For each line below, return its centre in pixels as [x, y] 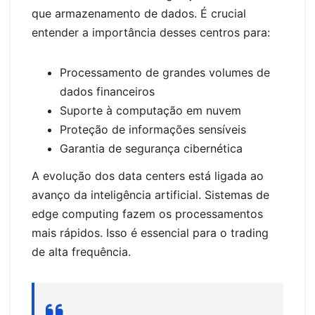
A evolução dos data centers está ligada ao [148, 176]
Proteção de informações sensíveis [153, 129]
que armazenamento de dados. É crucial [139, 13]
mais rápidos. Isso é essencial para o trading [150, 233]
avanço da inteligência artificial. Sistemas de [150, 195]
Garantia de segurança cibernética [151, 148]
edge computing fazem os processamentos [147, 214]
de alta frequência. [81, 252]
